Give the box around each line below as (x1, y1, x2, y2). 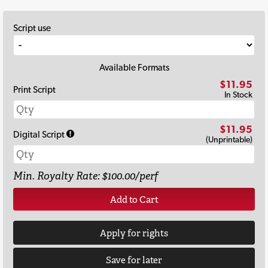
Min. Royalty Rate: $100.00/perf (13, 169, 159, 182)
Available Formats (99, 62, 169, 74)
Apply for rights (100, 226, 168, 239)
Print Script (13, 84, 56, 96)
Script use (13, 22, 51, 34)
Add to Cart (109, 193, 159, 206)
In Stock (224, 89, 252, 99)
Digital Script (13, 129, 66, 141)
